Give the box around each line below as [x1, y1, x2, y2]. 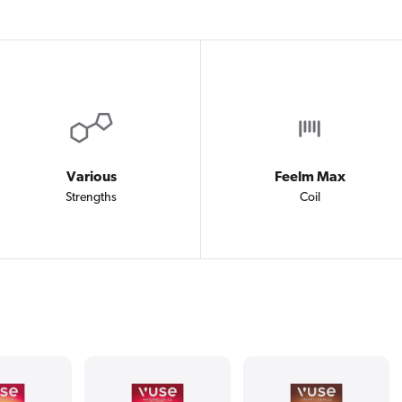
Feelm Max [274, 170, 345, 185]
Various [66, 170, 117, 185]
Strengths [66, 190, 118, 205]
